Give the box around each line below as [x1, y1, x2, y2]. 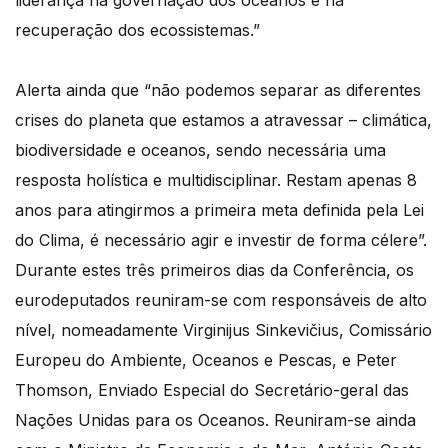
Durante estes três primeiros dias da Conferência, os [15, 260, 414, 281]
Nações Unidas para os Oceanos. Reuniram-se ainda [15, 410, 416, 431]
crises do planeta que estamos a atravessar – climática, [15, 110, 432, 131]
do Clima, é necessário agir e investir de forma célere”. [15, 230, 427, 251]
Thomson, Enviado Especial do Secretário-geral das [15, 380, 409, 401]
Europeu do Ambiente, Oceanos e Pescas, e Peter [15, 350, 397, 371]
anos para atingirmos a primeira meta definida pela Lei [15, 200, 424, 221]
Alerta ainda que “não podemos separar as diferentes [15, 80, 421, 101]
